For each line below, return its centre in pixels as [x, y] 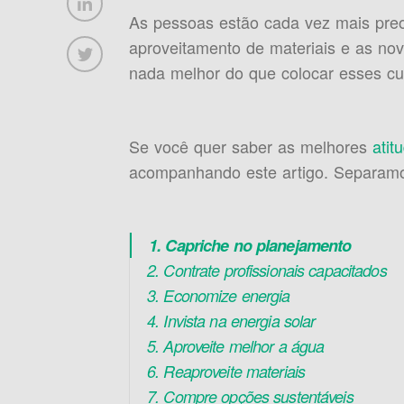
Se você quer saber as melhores [250, 146]
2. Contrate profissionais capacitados [267, 270]
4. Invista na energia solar [231, 321]
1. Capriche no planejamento [250, 245]
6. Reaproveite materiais [226, 371]
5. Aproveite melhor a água [236, 346]
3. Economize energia [219, 295]
